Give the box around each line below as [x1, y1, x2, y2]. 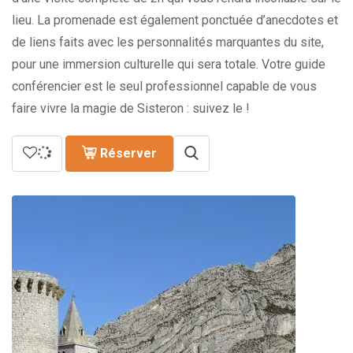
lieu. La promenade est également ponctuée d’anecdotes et [12, 13, 338, 28]
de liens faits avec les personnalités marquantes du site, [12, 35, 324, 50]
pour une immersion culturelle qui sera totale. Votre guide [12, 57, 325, 72]
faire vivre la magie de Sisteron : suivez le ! [12, 101, 250, 116]
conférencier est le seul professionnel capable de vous [12, 79, 317, 94]
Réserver [100, 146, 157, 161]
